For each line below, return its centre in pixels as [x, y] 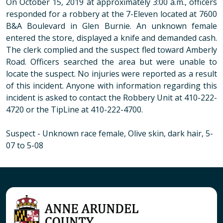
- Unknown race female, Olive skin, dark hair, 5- [124, 133]
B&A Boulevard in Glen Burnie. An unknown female [111, 26]
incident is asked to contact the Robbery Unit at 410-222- [111, 98]
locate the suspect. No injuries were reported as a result [111, 74]
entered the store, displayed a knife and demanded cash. [111, 38]
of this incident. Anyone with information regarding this [111, 86]
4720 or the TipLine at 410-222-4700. [74, 110]
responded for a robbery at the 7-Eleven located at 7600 [111, 14]
